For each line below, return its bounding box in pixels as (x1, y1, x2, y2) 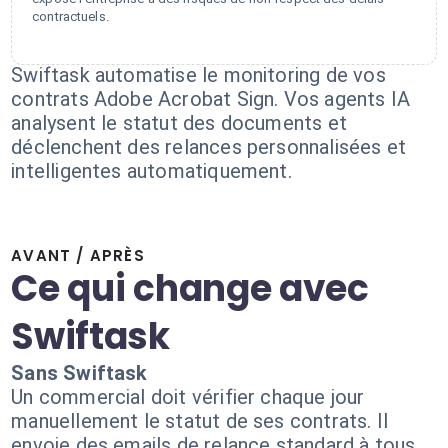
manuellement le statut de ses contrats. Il (11, 409, 389, 433)
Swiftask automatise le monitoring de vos (11, 63, 386, 87)
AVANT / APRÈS (11, 245, 145, 266)
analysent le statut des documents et (11, 111, 347, 135)
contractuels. (32, 9, 109, 24)
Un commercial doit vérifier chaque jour (11, 385, 365, 409)
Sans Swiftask (11, 361, 148, 385)
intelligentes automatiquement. (11, 159, 292, 183)
